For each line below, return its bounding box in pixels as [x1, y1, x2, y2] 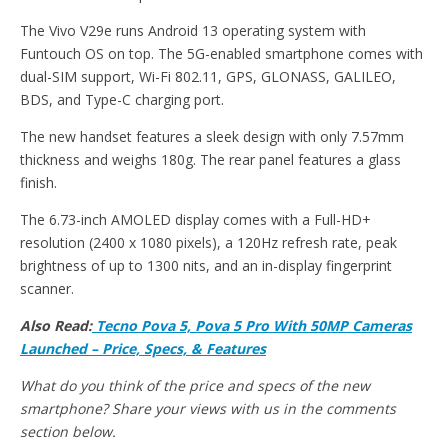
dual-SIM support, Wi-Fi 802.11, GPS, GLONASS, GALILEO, [20, 67, 396, 87]
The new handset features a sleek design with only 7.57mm [20, 127, 404, 147]
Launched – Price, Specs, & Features [20, 339, 266, 359]
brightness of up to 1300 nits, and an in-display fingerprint [20, 256, 392, 276]
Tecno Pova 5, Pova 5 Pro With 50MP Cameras [92, 316, 412, 336]
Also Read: [20, 316, 92, 336]
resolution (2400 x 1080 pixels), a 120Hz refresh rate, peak [20, 233, 397, 253]
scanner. [20, 279, 74, 299]
